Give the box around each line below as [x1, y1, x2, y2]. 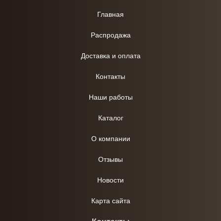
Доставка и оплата [80, 51, 141, 61]
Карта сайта [91, 196, 130, 206]
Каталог [98, 113, 123, 123]
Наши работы [88, 92, 133, 102]
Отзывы [98, 154, 123, 164]
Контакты [96, 72, 125, 81]
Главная [97, 9, 124, 19]
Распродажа [90, 30, 131, 40]
